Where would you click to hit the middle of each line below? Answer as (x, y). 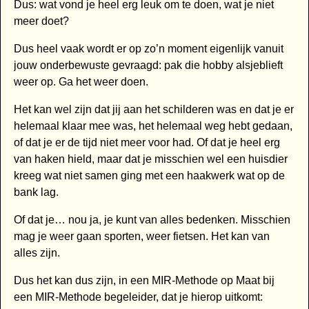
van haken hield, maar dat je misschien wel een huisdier (150, 159)
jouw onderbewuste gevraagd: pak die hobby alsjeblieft (148, 66)
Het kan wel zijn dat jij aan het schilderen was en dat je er (153, 110)
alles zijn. (37, 253)
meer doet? (41, 21)
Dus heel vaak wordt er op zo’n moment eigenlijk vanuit (148, 49)
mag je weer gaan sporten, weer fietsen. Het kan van (141, 237)
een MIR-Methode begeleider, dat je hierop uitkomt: (138, 297)
